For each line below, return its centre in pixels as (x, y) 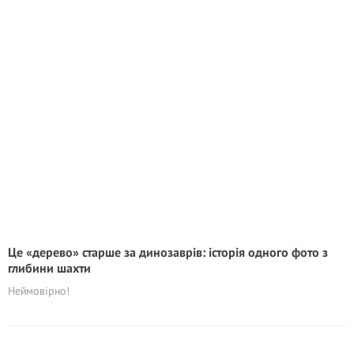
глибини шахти (49, 268)
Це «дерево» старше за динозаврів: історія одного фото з (168, 252)
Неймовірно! (39, 291)
